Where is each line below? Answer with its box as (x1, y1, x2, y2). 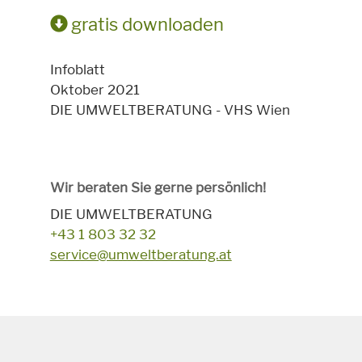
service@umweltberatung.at (49, 246, 232, 263)
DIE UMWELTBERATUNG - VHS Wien (49, 102, 290, 119)
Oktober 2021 (49, 82, 140, 99)
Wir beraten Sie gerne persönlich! (49, 179, 266, 196)
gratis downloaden (66, 14, 224, 36)
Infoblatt (49, 61, 105, 78)
